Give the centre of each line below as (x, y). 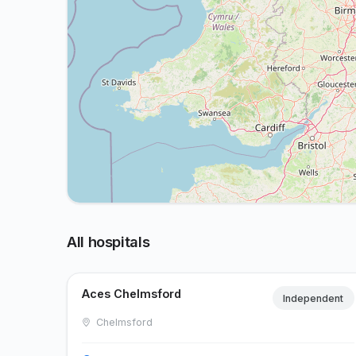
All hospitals (108, 241)
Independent (313, 298)
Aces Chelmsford (132, 293)
